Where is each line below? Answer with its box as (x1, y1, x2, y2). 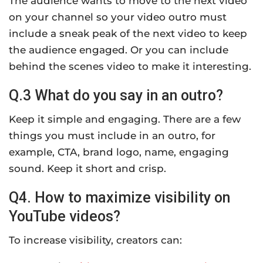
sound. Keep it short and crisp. (9, 162, 166, 174)
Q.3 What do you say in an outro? (9, 86, 223, 104)
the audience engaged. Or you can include (9, 43, 228, 56)
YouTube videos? (9, 207, 120, 225)
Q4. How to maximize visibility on (9, 188, 230, 206)
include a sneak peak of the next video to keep (9, 27, 247, 39)
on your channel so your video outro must (9, 11, 227, 23)
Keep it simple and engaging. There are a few (9, 113, 241, 125)
